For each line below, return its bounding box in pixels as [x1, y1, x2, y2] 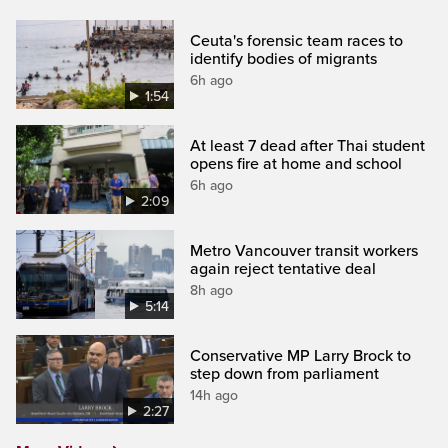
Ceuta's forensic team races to [190, 30, 404, 51]
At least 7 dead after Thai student [190, 135, 426, 156]
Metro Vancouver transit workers [190, 240, 419, 261]
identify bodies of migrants [190, 48, 378, 69]
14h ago [190, 387, 239, 404]
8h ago [190, 281, 234, 299]
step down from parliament [190, 364, 380, 384]
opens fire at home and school [190, 153, 403, 174]
